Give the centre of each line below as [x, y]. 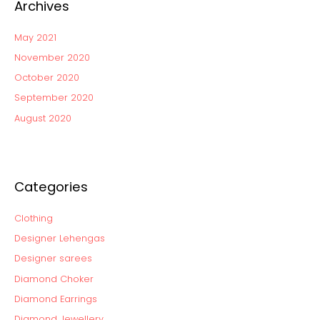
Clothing [33, 218]
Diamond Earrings [55, 299]
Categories [51, 186]
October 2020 [46, 78]
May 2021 [35, 37]
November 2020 [52, 57]
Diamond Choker [54, 279]
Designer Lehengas [59, 239]
